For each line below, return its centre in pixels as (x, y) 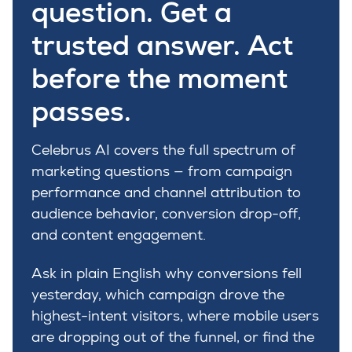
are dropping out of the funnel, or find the (173, 337)
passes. (81, 111)
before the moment (159, 78)
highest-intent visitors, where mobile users (175, 316)
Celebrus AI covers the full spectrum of (163, 150)
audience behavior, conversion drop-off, (166, 213)
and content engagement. (119, 235)
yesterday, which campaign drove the (158, 295)
